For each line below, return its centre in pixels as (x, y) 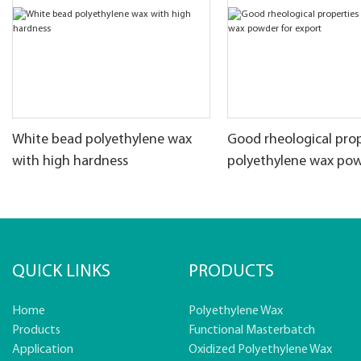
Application (43, 350)
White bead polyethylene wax (102, 140)
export (248, 184)
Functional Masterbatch (252, 331)
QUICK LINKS (61, 272)
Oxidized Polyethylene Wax (260, 350)
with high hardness (70, 162)
